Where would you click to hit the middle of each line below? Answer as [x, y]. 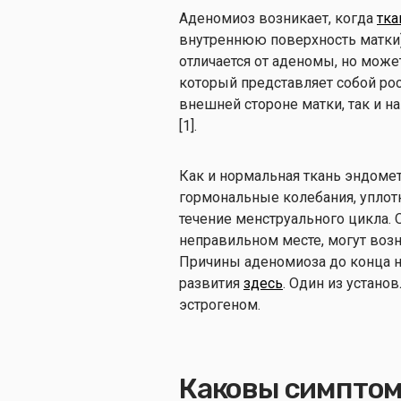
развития [211, 283]
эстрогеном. [222, 304]
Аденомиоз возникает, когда [278, 18]
